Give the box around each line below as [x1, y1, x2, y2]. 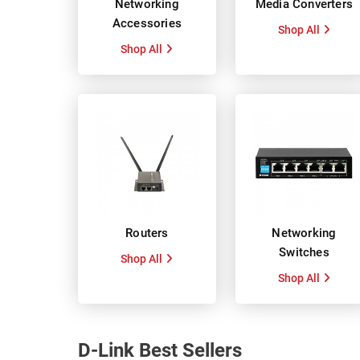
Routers [125, 225, 169, 240]
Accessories [112, 15, 182, 31]
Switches [279, 244, 329, 260]
